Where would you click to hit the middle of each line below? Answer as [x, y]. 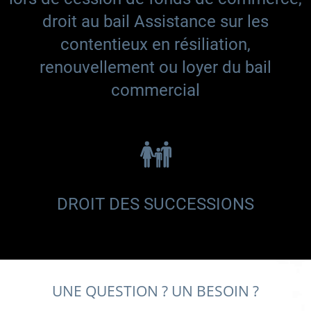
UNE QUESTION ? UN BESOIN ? [155, 291]
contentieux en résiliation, [155, 45]
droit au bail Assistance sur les [155, 22]
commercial [155, 91]
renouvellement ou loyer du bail [155, 68]
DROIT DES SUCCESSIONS [155, 204]
